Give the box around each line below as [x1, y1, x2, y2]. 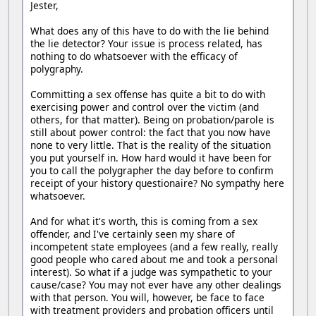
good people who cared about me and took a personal [30, 253, 278, 267]
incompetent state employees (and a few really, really [30, 240, 278, 254]
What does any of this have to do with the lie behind [30, 24, 269, 38]
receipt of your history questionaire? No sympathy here [30, 176, 284, 190]
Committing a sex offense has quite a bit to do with [30, 87, 265, 102]
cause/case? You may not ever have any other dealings [30, 278, 281, 292]
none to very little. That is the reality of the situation [30, 138, 271, 152]
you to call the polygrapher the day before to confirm [30, 164, 274, 178]
